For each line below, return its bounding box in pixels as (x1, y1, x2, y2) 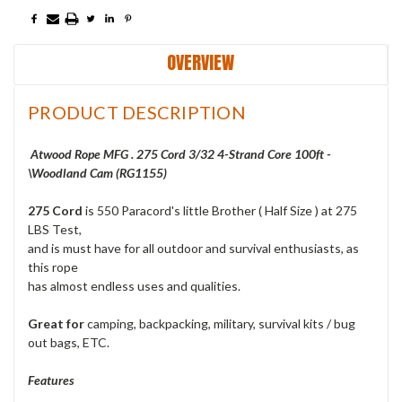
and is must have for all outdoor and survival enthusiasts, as (28, 240, 359, 257)
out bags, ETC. (28, 335, 109, 351)
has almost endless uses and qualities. (28, 278, 240, 294)
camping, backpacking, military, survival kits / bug (84, 316, 355, 332)
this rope (28, 259, 78, 275)
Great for (28, 316, 84, 332)
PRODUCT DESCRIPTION (28, 101, 246, 124)
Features (28, 372, 74, 389)
